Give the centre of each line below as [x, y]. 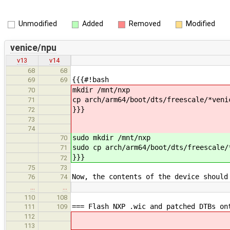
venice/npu [33, 47]
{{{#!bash [90, 80]
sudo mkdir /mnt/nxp [111, 138]
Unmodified [37, 24]
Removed [145, 24]
